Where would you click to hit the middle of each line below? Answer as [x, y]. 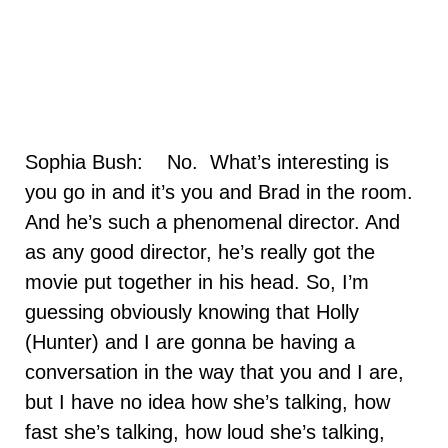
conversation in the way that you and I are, [214, 372]
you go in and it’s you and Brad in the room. [219, 192]
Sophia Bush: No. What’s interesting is [207, 162]
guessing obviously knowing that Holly [192, 312]
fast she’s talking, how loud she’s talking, [205, 432]
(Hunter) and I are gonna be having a [190, 342]
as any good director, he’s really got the [200, 252]
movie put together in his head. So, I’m [197, 282]
